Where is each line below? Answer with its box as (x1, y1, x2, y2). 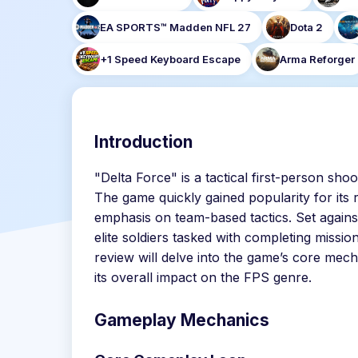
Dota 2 (290, 21, 323, 34)
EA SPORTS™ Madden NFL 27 (100, 21, 251, 34)
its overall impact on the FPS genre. (94, 269, 312, 285)
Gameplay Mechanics (94, 310, 269, 330)
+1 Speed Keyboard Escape (100, 53, 241, 66)
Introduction (94, 132, 193, 152)
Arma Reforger (280, 53, 355, 66)
